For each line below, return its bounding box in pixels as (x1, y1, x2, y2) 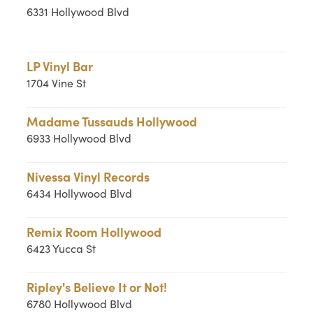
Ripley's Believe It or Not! (27, 278, 168, 296)
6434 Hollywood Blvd (27, 186, 133, 201)
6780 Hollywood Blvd (27, 296, 133, 311)
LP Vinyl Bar (27, 57, 94, 75)
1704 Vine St (27, 75, 87, 90)
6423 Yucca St (27, 241, 96, 256)
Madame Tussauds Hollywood (27, 112, 198, 130)
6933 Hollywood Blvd (27, 131, 132, 145)
